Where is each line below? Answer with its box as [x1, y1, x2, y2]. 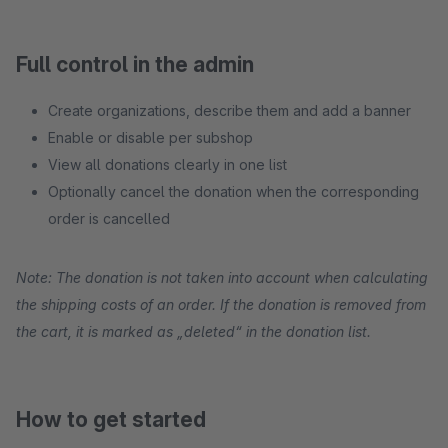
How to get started [16, 407, 206, 432]
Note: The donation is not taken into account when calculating [16, 269, 428, 286]
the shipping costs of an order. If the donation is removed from [16, 296, 426, 313]
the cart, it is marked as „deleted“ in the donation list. [16, 323, 371, 340]
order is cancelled [48, 210, 170, 227]
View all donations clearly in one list [48, 156, 287, 173]
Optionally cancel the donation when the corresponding [48, 183, 419, 200]
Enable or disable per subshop [48, 129, 253, 146]
